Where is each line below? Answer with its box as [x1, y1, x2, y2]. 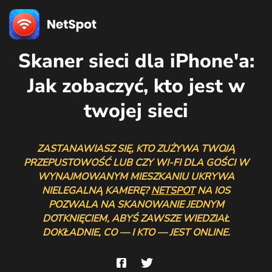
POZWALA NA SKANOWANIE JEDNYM [48, 198, 224, 211]
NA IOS [195, 184, 230, 197]
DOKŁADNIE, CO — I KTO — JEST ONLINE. [42, 226, 230, 239]
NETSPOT [151, 184, 195, 197]
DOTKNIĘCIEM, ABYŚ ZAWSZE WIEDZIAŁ [42, 212, 229, 225]
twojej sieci [84, 98, 188, 124]
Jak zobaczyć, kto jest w [27, 73, 245, 99]
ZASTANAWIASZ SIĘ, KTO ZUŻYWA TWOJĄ [37, 142, 235, 155]
